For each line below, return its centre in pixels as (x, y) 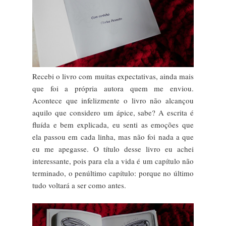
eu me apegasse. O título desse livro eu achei (113, 149)
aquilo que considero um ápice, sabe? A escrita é (113, 112)
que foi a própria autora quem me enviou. (113, 88)
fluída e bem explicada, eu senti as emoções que (113, 124)
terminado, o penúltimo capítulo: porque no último (113, 173)
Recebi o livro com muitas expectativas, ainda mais (113, 76)
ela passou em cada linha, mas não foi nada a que (113, 136)
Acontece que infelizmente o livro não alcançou (113, 100)
